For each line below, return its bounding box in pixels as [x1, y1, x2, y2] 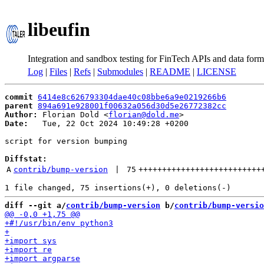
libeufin [28, 19, 90, 41]
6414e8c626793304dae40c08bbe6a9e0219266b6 [38, 93, 226, 101]
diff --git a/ [5, 201, 66, 210]
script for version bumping [5, 137, 127, 146]
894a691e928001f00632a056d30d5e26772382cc [38, 101, 226, 110]
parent [5, 101, 33, 110]
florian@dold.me [108, 110, 179, 119]
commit [5, 93, 33, 101]
